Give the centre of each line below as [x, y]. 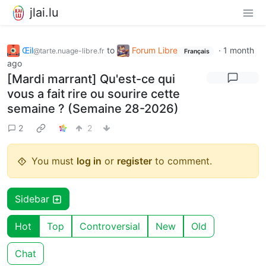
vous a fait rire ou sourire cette [94, 94]
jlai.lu [44, 12]
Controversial [110, 227]
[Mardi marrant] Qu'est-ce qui [91, 79]
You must [54, 161]
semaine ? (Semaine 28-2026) [93, 109]
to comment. [182, 161]
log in [89, 161]
